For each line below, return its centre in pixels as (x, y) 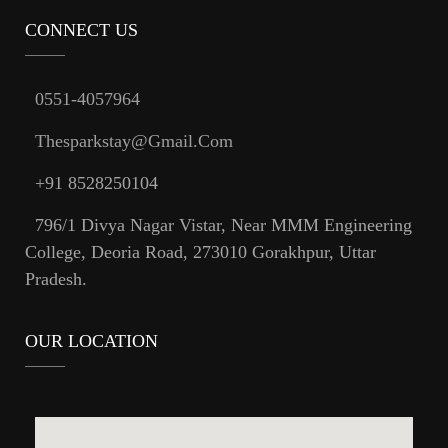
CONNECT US (81, 30)
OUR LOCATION (91, 341)
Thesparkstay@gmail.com (134, 141)
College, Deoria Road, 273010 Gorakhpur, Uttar (200, 252)
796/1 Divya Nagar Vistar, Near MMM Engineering (223, 225)
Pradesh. (56, 279)
